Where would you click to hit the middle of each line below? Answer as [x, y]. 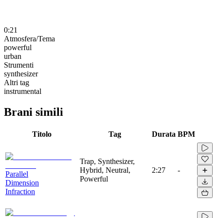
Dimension [22, 182]
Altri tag [17, 82]
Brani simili [34, 112]
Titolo [42, 134]
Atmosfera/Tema [29, 38]
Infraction [20, 191]
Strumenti [19, 65]
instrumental [23, 91]
